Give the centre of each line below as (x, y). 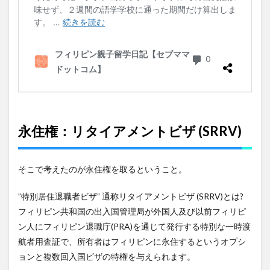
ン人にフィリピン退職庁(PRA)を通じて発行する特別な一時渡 (134, 227)
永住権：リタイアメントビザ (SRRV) (130, 131)
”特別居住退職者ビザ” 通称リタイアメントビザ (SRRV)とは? (131, 196)
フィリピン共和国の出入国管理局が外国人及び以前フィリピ (132, 212)
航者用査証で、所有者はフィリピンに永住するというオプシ (132, 242)
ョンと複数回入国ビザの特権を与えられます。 (107, 257)
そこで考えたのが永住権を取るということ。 (102, 169)
